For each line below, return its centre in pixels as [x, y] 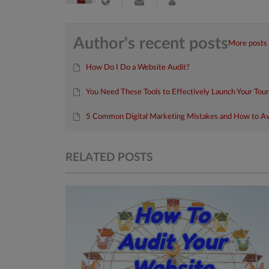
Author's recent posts [151, 44]
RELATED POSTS [109, 157]
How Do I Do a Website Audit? [138, 68]
